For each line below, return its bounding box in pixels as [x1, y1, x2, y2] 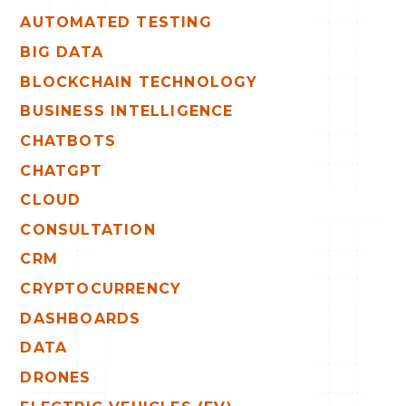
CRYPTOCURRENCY [20, 280, 182, 298]
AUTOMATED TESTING [20, 14, 212, 32]
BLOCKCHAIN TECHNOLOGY [20, 72, 258, 91]
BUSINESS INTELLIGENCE [20, 102, 234, 121]
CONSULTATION [20, 220, 156, 238]
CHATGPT [20, 161, 102, 179]
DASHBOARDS [20, 309, 141, 327]
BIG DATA [20, 43, 104, 61]
